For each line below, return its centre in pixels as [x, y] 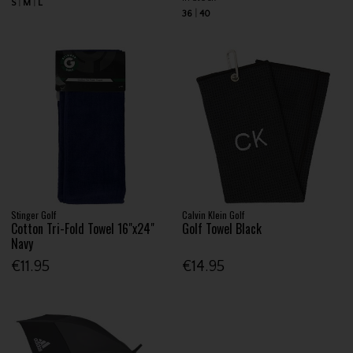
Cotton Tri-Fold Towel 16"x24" [83, 229]
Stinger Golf [34, 215]
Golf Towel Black [222, 229]
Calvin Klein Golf [214, 215]
